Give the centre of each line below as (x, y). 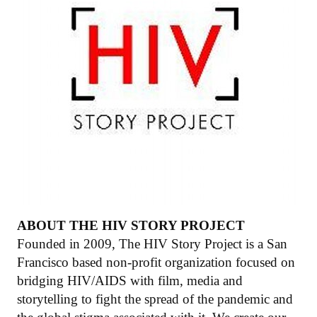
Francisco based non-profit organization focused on (156, 262)
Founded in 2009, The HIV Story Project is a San (152, 243)
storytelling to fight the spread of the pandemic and (155, 299)
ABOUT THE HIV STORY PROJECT (131, 225)
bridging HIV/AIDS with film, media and (130, 280)
